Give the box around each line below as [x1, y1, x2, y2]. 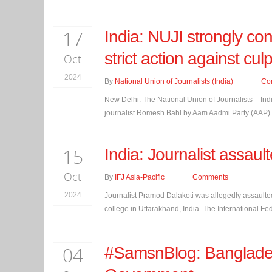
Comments [191, 173, 228, 182]
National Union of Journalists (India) [115, 77, 233, 86]
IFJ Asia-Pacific [115, 173, 165, 182]
